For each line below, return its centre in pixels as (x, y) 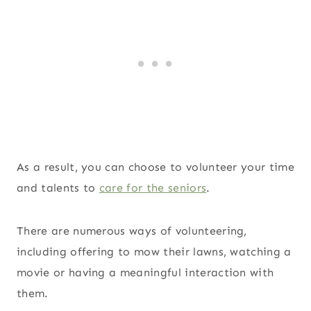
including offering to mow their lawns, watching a (154, 251)
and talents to (58, 187)
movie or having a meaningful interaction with (145, 272)
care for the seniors (153, 187)
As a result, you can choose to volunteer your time (156, 167)
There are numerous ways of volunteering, (132, 230)
